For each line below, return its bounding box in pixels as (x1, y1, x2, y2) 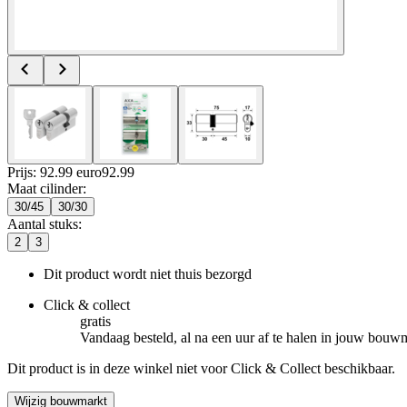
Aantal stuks (7, 215, 78, 232)
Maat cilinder (7, 180, 83, 196)
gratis (80, 313, 111, 329)
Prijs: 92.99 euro (7, 164, 102, 180)
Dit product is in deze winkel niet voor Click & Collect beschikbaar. (7, 360, 395, 376)
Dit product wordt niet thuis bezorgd (44, 265, 252, 282)
